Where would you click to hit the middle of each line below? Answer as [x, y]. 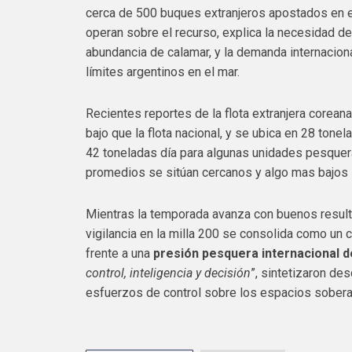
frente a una [120, 253]
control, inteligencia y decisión [169, 273]
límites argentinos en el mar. [163, 72]
